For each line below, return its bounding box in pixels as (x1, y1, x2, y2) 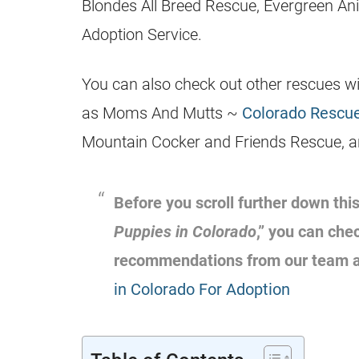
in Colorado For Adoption (114, 280, 290, 299)
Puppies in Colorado (114, 222, 256, 241)
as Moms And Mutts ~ (82, 103, 242, 123)
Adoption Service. (82, 25, 202, 44)
